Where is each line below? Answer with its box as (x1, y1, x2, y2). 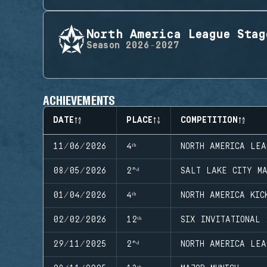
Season (86, 40, 120, 51)
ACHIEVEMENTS (43, 91, 115, 107)
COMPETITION (181, 115, 238, 125)
